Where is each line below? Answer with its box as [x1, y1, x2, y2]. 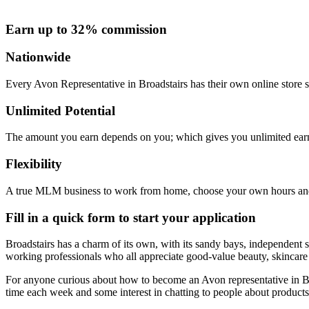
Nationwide [6, 50, 70, 65]
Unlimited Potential [6, 103, 115, 118]
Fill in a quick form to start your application [6, 210, 256, 225]
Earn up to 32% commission [6, 21, 167, 37]
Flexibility [6, 157, 62, 172]
